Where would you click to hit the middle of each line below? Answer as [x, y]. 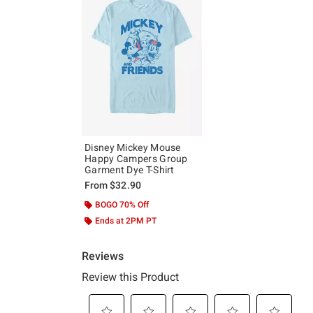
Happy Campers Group [136, 159]
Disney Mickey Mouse [133, 148]
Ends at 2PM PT [126, 221]
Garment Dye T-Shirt [130, 170]
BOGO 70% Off [122, 205]
